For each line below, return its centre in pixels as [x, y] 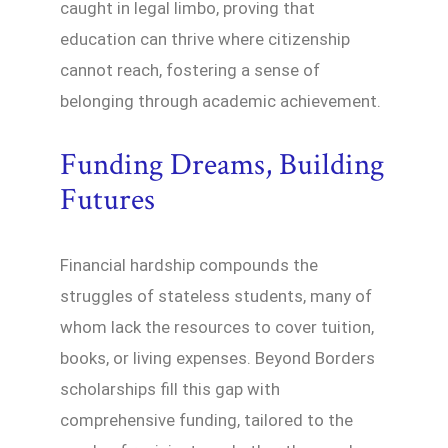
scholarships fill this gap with [170, 389]
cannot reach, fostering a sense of [190, 70]
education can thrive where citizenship [205, 39]
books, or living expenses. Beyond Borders [217, 358]
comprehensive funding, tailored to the [206, 420]
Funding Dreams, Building [222, 165]
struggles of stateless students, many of [216, 296]
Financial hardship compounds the [189, 265]
